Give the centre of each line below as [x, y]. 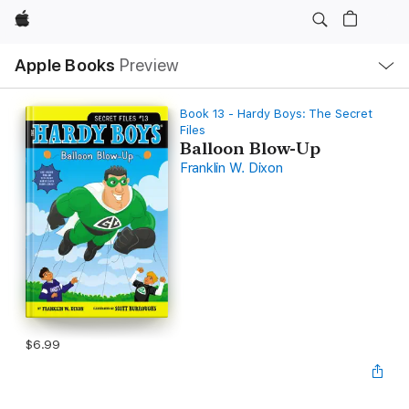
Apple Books [65, 65]
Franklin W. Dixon [231, 168]
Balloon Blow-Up [250, 148]
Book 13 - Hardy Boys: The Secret [276, 114]
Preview [149, 65]
